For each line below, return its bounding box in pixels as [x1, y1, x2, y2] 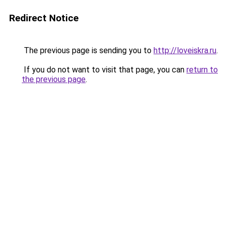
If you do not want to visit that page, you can [22, 65, 186, 74]
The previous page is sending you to [22, 46, 154, 55]
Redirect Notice [9, 12, 79, 24]
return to [186, 65, 218, 74]
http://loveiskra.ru [154, 46, 216, 55]
